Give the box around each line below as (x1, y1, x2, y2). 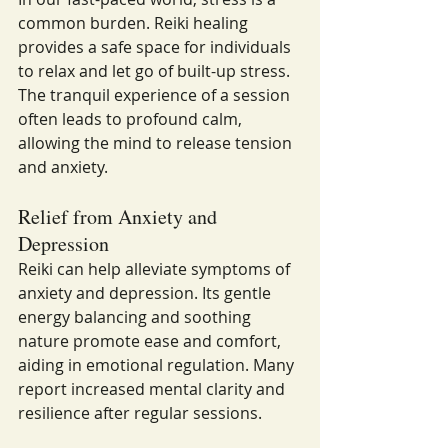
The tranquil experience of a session (18, 84, 294, 106)
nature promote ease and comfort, (18, 330, 285, 352)
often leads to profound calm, (18, 108, 246, 130)
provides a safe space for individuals (18, 36, 295, 58)
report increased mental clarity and (18, 378, 289, 400)
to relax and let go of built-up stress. (18, 60, 294, 82)
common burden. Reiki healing (18, 12, 252, 34)
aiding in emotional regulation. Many (18, 354, 298, 376)
